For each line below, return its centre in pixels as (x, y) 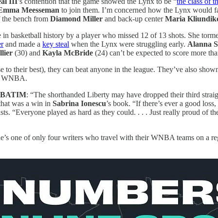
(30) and (27, 53)
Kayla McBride (68, 53)
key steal (56, 44)
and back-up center (135, 18)
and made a (23, 44)
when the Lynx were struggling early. (128, 44)
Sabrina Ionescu (79, 103)
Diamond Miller (77, 18)
